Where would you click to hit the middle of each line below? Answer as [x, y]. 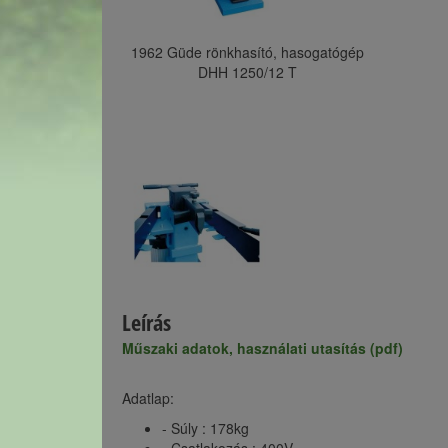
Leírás [146, 322]
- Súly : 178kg [205, 428]
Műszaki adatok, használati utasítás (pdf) [262, 348]
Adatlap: [148, 398]
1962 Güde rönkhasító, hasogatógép [247, 52]
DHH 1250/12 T [247, 72]
